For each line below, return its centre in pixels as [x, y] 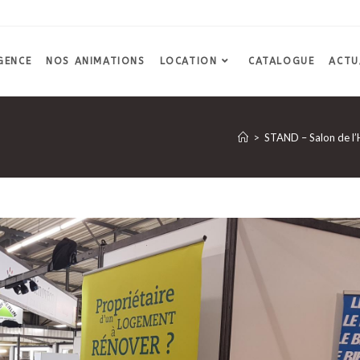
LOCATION [188, 61]
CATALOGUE [282, 61]
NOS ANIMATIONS [96, 61]
